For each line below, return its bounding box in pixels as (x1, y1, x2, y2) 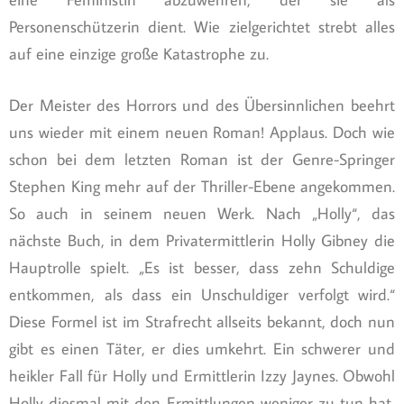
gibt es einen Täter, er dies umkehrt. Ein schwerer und (9, 338, 395, 360)
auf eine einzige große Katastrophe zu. (9, 43, 269, 65)
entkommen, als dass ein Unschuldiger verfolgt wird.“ (9, 284, 395, 306)
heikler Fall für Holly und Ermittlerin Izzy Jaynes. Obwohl (9, 365, 395, 387)
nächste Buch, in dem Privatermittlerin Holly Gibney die (9, 230, 395, 252)
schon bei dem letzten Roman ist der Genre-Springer (9, 149, 395, 170)
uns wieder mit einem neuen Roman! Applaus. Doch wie (9, 122, 395, 143)
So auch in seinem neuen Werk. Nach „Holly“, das (9, 203, 395, 225)
